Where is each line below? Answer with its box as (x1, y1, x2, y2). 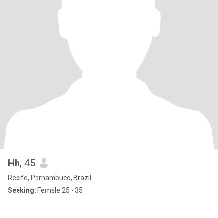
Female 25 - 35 (36, 186, 83, 194)
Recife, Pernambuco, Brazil (8, 174, 91, 182)
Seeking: (8, 186, 36, 194)
